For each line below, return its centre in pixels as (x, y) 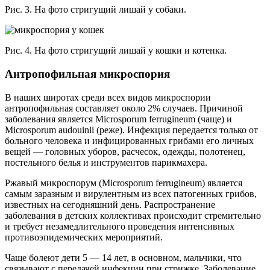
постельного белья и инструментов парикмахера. (106, 162)
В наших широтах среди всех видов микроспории (108, 97)
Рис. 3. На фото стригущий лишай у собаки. (96, 10)
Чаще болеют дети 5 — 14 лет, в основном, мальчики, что (123, 257)
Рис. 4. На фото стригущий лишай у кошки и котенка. (116, 51)
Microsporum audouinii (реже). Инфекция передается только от (131, 130)
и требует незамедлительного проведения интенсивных (120, 226)
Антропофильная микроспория (87, 74)
